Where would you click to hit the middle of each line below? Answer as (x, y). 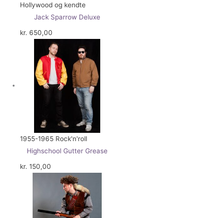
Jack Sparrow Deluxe (67, 17)
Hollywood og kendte (53, 5)
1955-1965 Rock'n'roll (54, 139)
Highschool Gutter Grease (67, 151)
